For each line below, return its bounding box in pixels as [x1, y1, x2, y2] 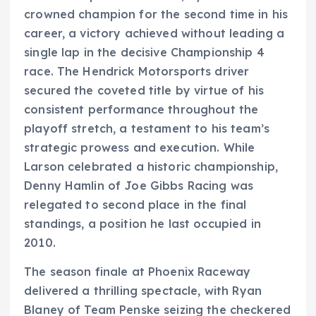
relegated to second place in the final [24, 197, 247, 212]
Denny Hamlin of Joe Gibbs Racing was [24, 178, 254, 193]
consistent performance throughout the [24, 102, 259, 117]
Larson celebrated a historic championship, [24, 159, 278, 174]
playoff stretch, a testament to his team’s [24, 121, 269, 136]
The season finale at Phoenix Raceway [24, 265, 251, 279]
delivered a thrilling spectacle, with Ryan [24, 284, 262, 298]
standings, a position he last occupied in [24, 217, 261, 231]
